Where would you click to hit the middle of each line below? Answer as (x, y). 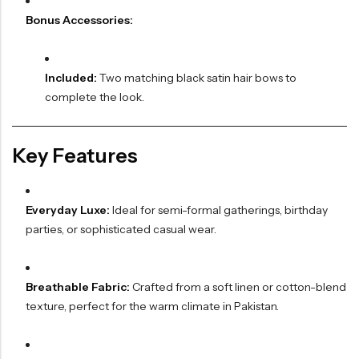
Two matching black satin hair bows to (196, 78)
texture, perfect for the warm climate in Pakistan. (152, 307)
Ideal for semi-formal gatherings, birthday (218, 210)
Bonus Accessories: (79, 20)
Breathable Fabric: (77, 287)
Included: (71, 78)
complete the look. (94, 97)
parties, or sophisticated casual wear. (121, 230)
